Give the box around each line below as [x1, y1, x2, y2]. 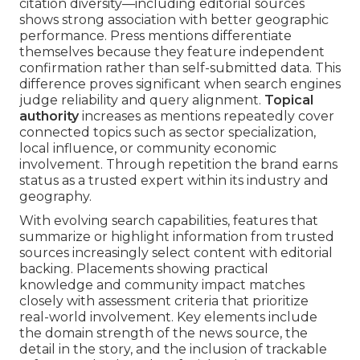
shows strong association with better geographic [19, 12, 329, 28]
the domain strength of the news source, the [19, 325, 308, 342]
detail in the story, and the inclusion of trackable [19, 342, 327, 358]
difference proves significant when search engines [19, 76, 341, 92]
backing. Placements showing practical [19, 261, 268, 277]
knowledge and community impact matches [19, 277, 305, 293]
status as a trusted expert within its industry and [19, 173, 329, 189]
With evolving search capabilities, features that [19, 213, 318, 229]
